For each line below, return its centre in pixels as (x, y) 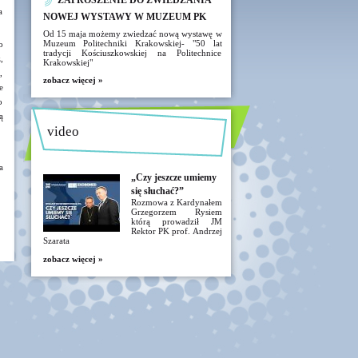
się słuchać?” (157, 191)
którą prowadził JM (176, 221)
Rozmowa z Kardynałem (176, 202)
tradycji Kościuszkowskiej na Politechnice (132, 53)
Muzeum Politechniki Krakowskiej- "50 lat (132, 43)
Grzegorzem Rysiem (176, 212)
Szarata (56, 241)
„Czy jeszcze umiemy (173, 177)
